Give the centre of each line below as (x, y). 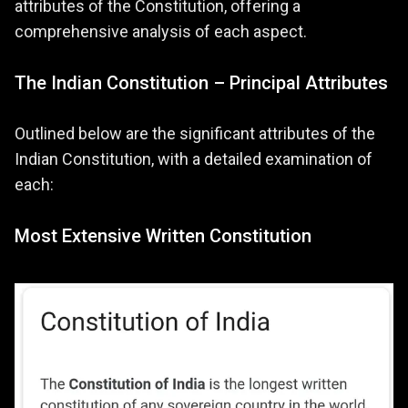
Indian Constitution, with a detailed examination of (194, 159)
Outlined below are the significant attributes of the (195, 134)
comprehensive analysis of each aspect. (161, 32)
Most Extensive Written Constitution (163, 236)
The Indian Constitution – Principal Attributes (201, 83)
